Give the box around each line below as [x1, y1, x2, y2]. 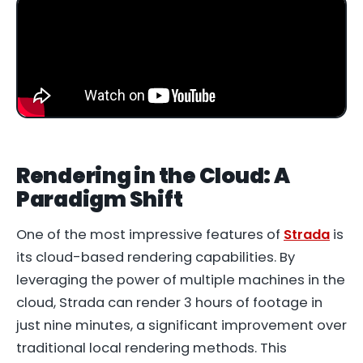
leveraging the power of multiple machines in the [16, 270, 345, 289]
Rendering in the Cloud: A [16, 161, 290, 191]
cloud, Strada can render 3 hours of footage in [16, 293, 322, 312]
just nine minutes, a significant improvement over [16, 315, 347, 335]
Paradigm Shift [16, 185, 183, 215]
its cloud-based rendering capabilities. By [16, 247, 295, 267]
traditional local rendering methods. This [16, 338, 287, 357]
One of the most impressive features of [16, 224, 284, 244]
